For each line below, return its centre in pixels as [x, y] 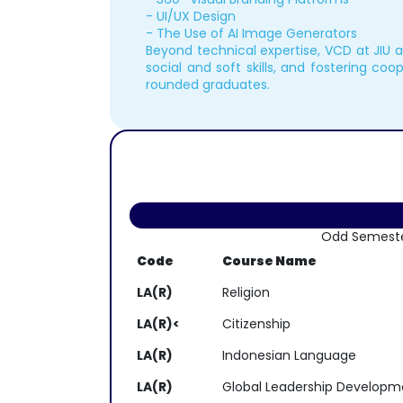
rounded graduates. [208, 85]
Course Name [269, 261]
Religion [246, 292]
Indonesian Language [289, 355]
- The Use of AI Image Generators [251, 33]
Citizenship [256, 324]
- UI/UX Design [191, 16]
